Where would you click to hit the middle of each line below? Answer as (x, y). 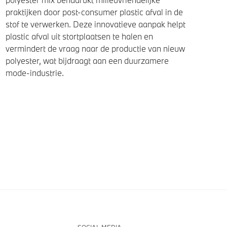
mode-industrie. (35, 73)
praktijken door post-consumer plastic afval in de (94, 12)
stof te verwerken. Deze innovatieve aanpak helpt (96, 24)
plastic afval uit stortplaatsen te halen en (80, 36)
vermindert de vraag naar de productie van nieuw (96, 49)
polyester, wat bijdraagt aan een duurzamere (87, 61)
